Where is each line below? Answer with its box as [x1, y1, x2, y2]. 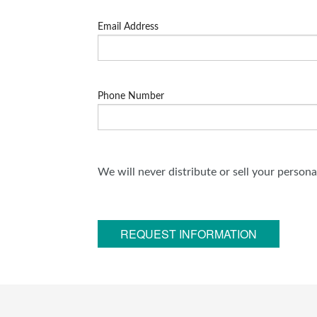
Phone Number [98, 91, 164, 102]
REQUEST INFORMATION [120, 226, 257, 243]
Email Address [98, 22, 158, 33]
